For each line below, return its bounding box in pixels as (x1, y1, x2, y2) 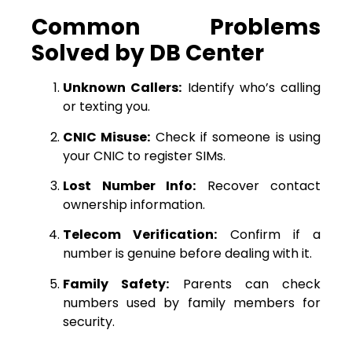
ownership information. (63, 195, 205, 214)
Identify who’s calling (181, 79, 321, 97)
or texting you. (63, 97, 150, 116)
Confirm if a (217, 225, 321, 244)
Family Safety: (63, 274, 170, 293)
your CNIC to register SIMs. (63, 146, 225, 165)
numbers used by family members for (63, 293, 321, 312)
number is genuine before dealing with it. (63, 244, 312, 263)
